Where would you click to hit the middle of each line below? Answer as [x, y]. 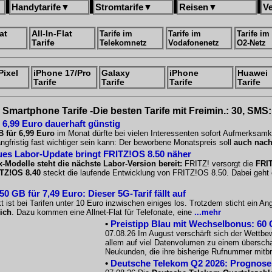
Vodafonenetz [194, 43]
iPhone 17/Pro [62, 73]
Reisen [194, 7]
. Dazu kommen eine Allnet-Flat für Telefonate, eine [103, 212]
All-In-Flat [52, 34]
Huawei [253, 73]
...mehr [208, 212]
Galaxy [116, 73]
